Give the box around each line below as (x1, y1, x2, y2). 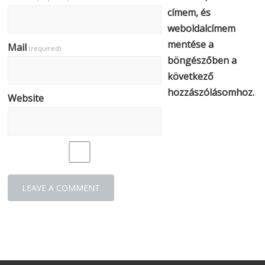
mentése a (167, 38, 214, 51)
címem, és (167, 6, 211, 19)
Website (8, 92, 44, 105)
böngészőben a (167, 54, 237, 67)
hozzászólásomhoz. (167, 86, 255, 99)
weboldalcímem (167, 22, 236, 35)
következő (167, 70, 214, 83)
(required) (29, 44, 62, 53)
